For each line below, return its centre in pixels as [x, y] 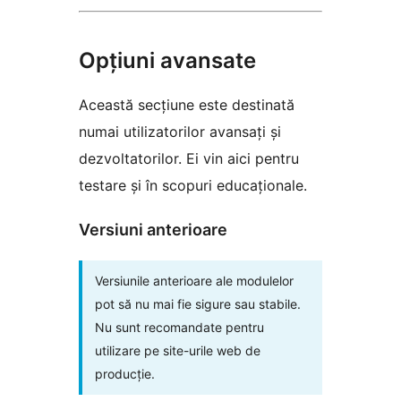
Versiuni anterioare [153, 229]
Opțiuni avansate [167, 60]
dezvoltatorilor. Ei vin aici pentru [189, 158]
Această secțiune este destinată [187, 104]
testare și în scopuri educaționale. [193, 185]
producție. [125, 373]
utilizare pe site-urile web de [178, 350]
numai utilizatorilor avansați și [180, 131]
